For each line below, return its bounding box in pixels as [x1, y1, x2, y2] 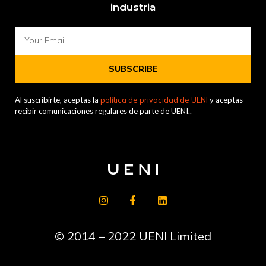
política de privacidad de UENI [100, 95, 208, 105]
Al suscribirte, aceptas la [15, 95, 100, 105]
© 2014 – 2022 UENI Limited [55, 228, 211, 243]
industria [110, 1, 156, 14]
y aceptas [208, 95, 243, 105]
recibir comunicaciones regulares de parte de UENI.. [15, 106, 192, 116]
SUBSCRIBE [108, 63, 158, 74]
